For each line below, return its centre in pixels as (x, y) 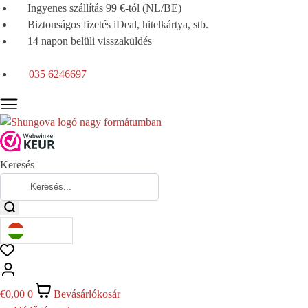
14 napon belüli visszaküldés (90, 41)
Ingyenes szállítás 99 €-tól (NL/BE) (104, 8)
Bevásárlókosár (87, 294)
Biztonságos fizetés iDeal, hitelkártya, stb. (118, 24)
